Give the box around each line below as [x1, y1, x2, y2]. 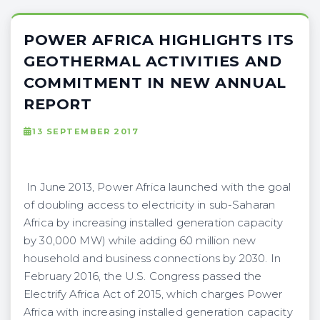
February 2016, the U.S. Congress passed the [24, 269, 262, 283]
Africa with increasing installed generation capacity [24, 305, 293, 319]
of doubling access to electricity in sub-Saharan [24, 198, 276, 211]
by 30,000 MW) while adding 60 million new [24, 234, 256, 247]
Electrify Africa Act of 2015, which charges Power [24, 287, 283, 301]
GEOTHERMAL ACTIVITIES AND [24, 51, 282, 70]
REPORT [24, 94, 92, 113]
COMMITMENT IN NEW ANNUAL [24, 73, 286, 91]
